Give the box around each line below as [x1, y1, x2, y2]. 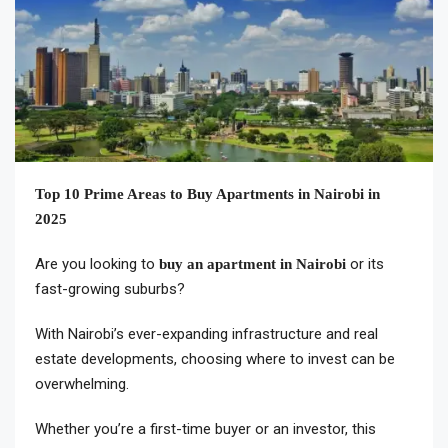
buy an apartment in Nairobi [159, 256, 346, 273]
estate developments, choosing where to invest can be [35, 350, 395, 369]
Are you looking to [35, 255, 159, 274]
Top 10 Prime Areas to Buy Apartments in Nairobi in [35, 186, 380, 203]
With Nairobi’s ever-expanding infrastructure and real [35, 325, 378, 344]
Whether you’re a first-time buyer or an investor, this [35, 420, 376, 439]
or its [346, 255, 384, 274]
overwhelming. [35, 375, 129, 394]
